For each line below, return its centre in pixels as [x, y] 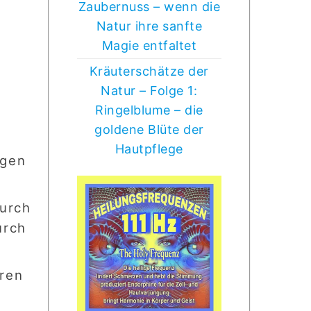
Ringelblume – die [149, 110]
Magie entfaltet [149, 45]
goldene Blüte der [149, 129]
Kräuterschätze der [149, 71]
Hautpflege [149, 149]
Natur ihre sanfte [149, 26]
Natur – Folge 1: [149, 90]
